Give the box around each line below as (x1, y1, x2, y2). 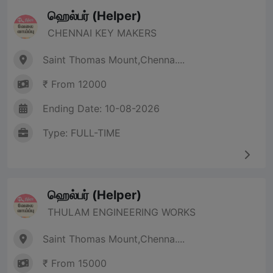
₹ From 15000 (43, 257, 107, 270)
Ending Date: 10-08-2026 (43, 102, 160, 115)
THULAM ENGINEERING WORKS (48, 206, 196, 219)
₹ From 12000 (43, 78, 107, 91)
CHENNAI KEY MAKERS (48, 27, 157, 40)
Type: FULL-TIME (43, 127, 121, 140)
